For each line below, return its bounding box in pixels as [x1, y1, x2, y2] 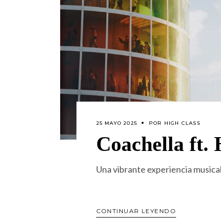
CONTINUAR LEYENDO [96, 207, 176, 215]
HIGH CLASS [164, 119, 200, 126]
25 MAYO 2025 [96, 119, 137, 126]
